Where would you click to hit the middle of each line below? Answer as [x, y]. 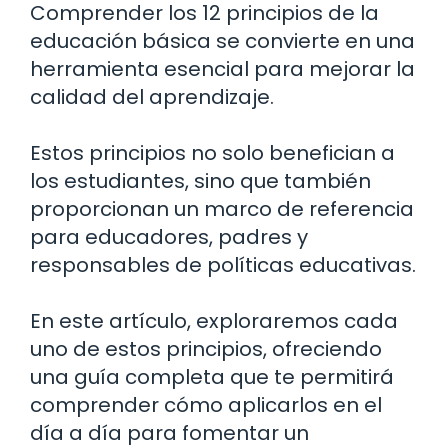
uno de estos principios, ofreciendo [206, 348]
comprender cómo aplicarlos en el [206, 404]
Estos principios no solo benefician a [212, 152]
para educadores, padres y [169, 236]
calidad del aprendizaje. [152, 96]
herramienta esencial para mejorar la [222, 68]
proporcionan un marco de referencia [222, 208]
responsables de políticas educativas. [223, 264]
